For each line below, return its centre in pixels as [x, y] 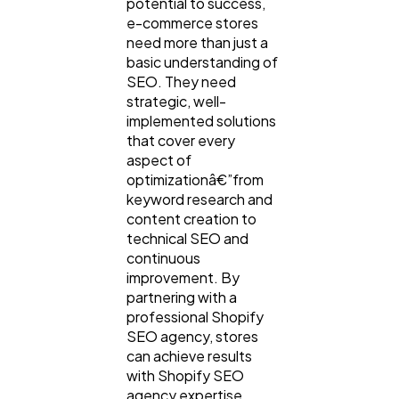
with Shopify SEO [185, 376]
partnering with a [182, 297]
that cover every [181, 141]
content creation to [191, 219]
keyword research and [199, 199]
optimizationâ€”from [195, 180]
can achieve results [189, 356]
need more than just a [197, 43]
